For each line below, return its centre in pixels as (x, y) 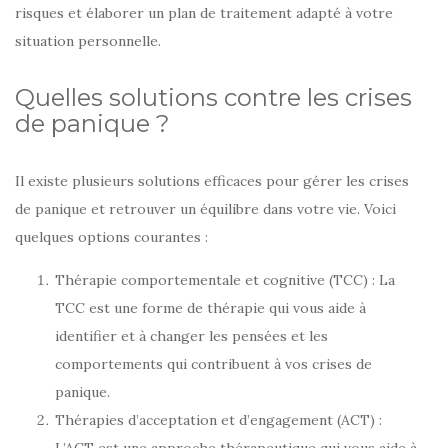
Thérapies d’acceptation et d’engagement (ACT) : (218, 420)
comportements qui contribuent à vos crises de (213, 364)
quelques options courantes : (111, 237)
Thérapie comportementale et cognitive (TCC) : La (225, 280)
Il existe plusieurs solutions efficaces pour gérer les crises (212, 181)
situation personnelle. (88, 41)
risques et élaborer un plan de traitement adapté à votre (204, 13)
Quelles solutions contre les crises (213, 98)
